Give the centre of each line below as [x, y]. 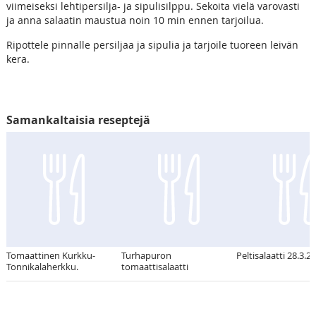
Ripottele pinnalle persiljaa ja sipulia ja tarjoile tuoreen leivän [152, 44]
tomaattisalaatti [154, 266]
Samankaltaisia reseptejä [78, 120]
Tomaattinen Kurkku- [50, 255]
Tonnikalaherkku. [42, 266]
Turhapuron [146, 255]
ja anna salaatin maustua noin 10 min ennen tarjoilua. [135, 20]
